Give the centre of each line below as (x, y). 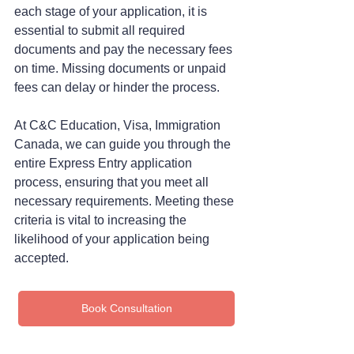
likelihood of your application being (113, 239)
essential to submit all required (101, 30)
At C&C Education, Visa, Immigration (119, 125)
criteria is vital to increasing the (102, 220)
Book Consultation (126, 308)
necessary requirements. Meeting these (126, 201)
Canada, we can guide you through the (124, 144)
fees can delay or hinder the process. (117, 87)
